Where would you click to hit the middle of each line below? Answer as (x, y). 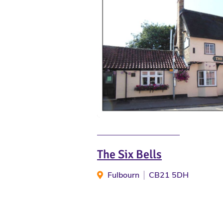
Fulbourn (123, 175)
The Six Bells (129, 155)
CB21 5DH (169, 175)
